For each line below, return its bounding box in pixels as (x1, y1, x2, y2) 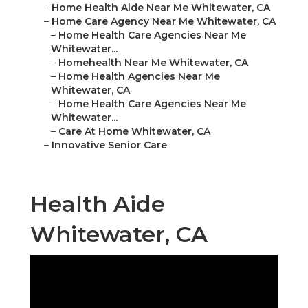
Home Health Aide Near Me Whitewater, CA (52, 1, 270, 14)
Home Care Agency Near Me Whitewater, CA (52, 15, 276, 28)
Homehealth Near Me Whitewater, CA (58, 56, 248, 69)
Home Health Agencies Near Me (58, 70, 220, 83)
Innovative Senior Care (52, 139, 167, 152)
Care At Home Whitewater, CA (58, 125, 210, 138)
